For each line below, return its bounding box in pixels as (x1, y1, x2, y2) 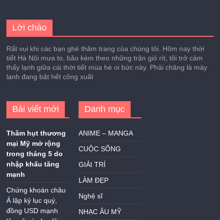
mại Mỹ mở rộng (6, 139, 61, 147)
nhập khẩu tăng (6, 160, 60, 168)
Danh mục (84, 104, 125, 114)
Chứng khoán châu (6, 186, 66, 194)
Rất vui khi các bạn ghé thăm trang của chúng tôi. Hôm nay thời (6, 44, 205, 53)
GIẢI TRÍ (79, 160, 106, 168)
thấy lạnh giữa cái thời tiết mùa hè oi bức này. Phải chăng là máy (6, 63, 208, 71)
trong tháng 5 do (6, 149, 63, 158)
